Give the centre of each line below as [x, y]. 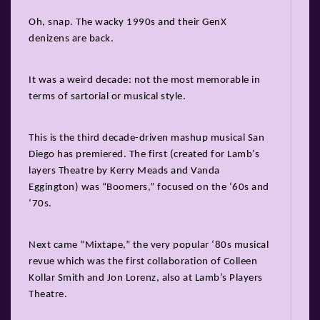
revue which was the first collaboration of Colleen [143, 261]
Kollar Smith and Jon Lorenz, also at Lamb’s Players [146, 278]
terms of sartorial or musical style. [107, 96]
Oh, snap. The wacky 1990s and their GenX [127, 22]
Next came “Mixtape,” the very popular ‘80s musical [149, 245]
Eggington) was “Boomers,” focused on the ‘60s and [149, 187]
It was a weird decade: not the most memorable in [144, 80]
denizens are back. [71, 39]
